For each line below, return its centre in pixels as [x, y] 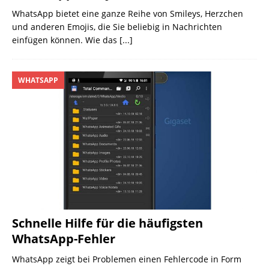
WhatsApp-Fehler [64, 238]
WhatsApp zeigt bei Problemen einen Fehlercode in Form [127, 259]
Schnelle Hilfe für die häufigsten [107, 223]
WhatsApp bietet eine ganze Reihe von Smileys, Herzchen [128, 14]
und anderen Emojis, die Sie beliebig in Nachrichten [117, 27]
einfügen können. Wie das [66, 40]
